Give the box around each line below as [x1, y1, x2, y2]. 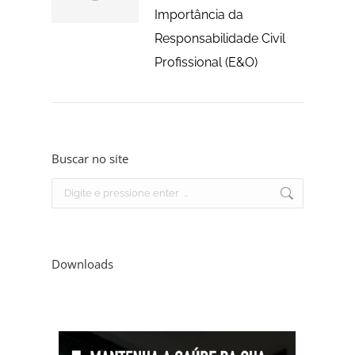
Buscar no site [51, 150, 128, 166]
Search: [51, 178, 86, 193]
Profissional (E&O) [154, 54, 258, 70]
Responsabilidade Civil [154, 30, 285, 46]
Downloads [51, 255, 113, 272]
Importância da [154, 6, 243, 22]
